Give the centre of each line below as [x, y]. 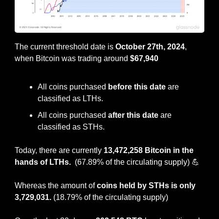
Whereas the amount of [56, 186]
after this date [134, 115]
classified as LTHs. [70, 99]
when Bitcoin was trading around [72, 59]
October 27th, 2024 [150, 47]
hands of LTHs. [45, 162]
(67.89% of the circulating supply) [132, 162]
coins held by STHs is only [146, 186]
